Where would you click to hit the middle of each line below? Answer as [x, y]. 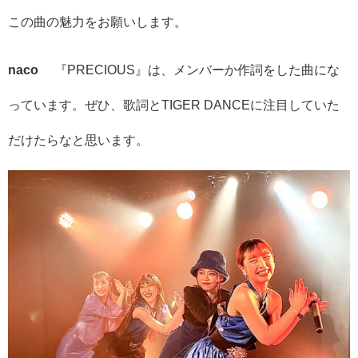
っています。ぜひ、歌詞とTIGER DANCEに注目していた [174, 104]
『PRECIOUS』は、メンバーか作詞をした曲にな [195, 69]
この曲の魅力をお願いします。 [97, 21]
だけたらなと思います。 [78, 139]
